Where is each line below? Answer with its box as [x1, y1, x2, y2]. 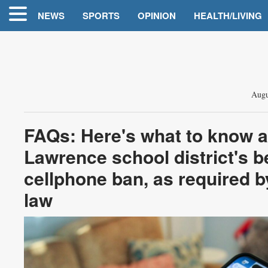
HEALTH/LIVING [194, 9, 262, 22]
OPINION [138, 9, 176, 22]
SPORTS [83, 9, 120, 22]
